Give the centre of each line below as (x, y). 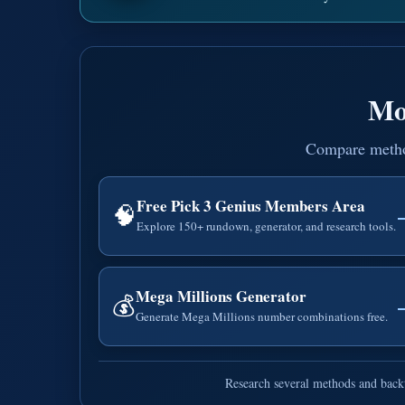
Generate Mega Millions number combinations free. (262, 316)
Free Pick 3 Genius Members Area (251, 206)
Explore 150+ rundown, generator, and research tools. (266, 226)
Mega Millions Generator (221, 296)
